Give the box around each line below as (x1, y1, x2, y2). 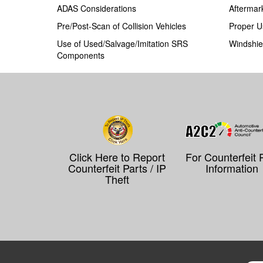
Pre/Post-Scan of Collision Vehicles (57, 20, 186, 32)
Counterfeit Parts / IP (68, 160, 166, 176)
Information (205, 160, 258, 176)
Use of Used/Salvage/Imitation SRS (57, 38, 188, 50)
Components (57, 49, 104, 62)
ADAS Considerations (57, 2, 136, 15)
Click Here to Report (69, 149, 165, 165)
